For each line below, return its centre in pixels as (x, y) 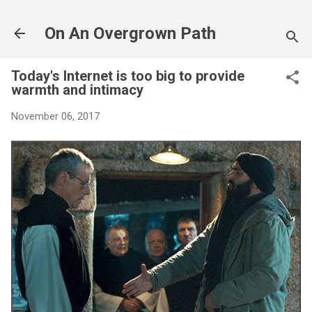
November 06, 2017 (55, 116)
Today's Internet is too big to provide (128, 76)
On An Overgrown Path (130, 33)
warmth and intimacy (77, 90)
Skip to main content (156, 17)
